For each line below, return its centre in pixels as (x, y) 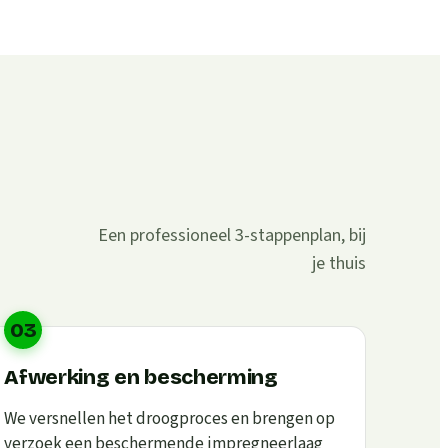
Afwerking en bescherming (141, 378)
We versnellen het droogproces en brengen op (170, 419)
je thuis (339, 264)
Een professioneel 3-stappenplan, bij (232, 236)
